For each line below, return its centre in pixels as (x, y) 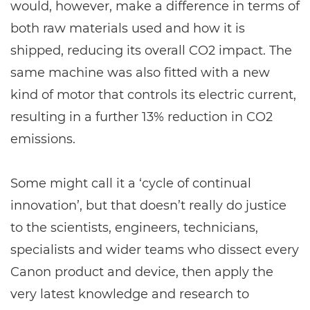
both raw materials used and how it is (128, 28)
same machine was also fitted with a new (140, 72)
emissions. (43, 139)
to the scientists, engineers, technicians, (134, 227)
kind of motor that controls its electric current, (153, 94)
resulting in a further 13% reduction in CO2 (142, 117)
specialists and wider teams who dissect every (155, 249)
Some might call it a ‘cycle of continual (131, 183)
